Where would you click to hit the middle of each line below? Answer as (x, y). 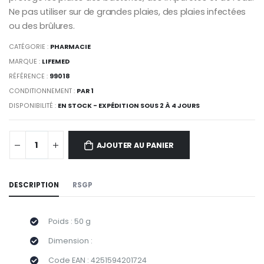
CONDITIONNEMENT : (43, 91)
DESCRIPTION (34, 185)
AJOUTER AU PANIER (135, 146)
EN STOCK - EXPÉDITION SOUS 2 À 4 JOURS (129, 106)
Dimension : (70, 240)
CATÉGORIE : (30, 47)
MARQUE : (26, 62)
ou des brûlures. (42, 26)
